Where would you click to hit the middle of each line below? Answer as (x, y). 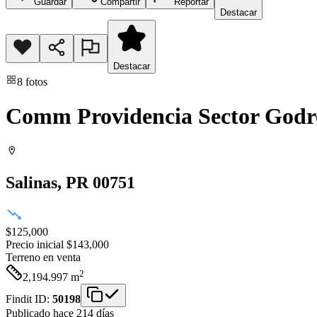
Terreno (23, 258)
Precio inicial (35, 245)
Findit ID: (29, 299)
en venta (62, 258)
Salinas (31, 182)
